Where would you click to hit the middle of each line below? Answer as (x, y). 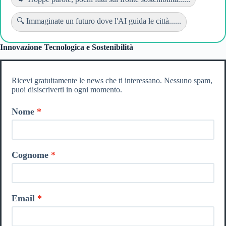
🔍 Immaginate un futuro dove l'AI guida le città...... (99, 21)
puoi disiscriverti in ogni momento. (67, 89)
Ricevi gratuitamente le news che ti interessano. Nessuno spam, (112, 80)
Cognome (30, 155)
